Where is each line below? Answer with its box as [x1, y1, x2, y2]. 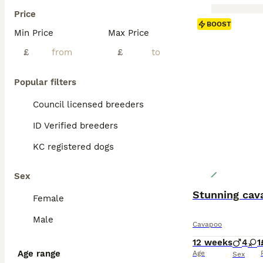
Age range [18, 248, 60, 259]
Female [33, 193, 64, 204]
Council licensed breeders [33, 99, 144, 110]
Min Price [14, 28, 53, 38]
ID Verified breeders [33, 120, 118, 131]
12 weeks [193, 237, 232, 248]
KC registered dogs [33, 141, 114, 152]
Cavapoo [193, 220, 222, 228]
